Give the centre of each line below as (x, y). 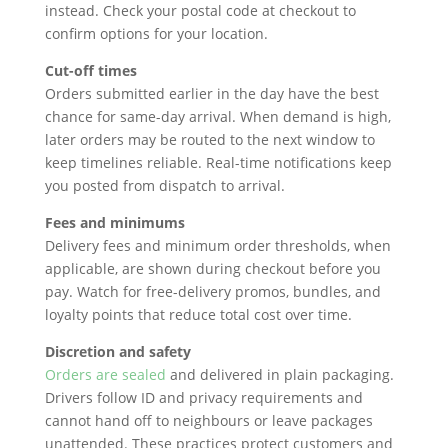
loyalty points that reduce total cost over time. (200, 315)
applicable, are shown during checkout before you (212, 269)
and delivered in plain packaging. (279, 375)
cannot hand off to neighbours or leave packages (208, 421)
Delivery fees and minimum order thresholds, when (217, 246)
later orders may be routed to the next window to (209, 140)
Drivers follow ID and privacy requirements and (203, 398)
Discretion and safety (117, 352)
